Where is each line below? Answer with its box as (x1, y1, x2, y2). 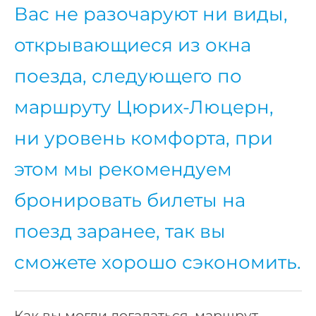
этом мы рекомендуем (14, 158, 232, 181)
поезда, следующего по (14, 65, 242, 88)
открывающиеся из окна (14, 34, 251, 57)
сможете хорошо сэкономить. (14, 251, 301, 274)
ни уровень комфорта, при (14, 127, 273, 150)
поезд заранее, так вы (14, 220, 226, 243)
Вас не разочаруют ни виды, (14, 3, 288, 26)
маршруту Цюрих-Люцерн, (14, 96, 274, 119)
